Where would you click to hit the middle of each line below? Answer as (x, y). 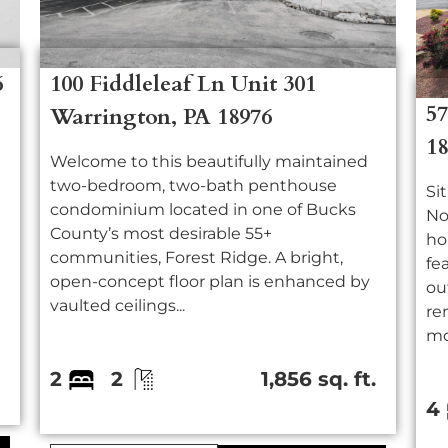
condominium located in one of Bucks (203, 209)
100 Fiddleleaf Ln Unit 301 (183, 84)
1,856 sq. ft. (319, 379)
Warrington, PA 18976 (161, 117)
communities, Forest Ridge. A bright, (197, 257)
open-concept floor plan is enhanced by (210, 281)
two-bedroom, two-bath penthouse (194, 185)
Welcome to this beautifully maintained (209, 161)
